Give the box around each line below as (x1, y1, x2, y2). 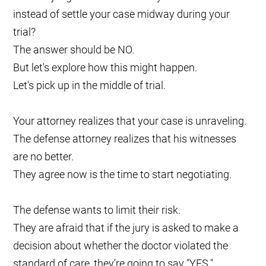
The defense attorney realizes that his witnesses (13, 132, 237, 145)
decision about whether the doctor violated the (13, 239, 229, 252)
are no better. (13, 150, 74, 163)
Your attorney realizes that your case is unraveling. (13, 115, 247, 128)
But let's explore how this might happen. (13, 61, 198, 74)
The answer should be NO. (13, 43, 135, 56)
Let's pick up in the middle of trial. (13, 79, 166, 92)
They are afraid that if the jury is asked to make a (13, 221, 239, 235)
